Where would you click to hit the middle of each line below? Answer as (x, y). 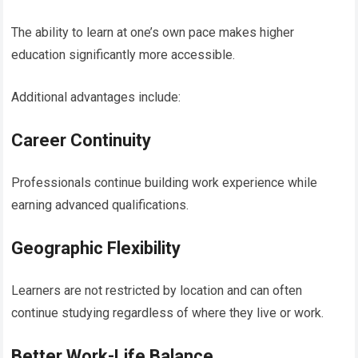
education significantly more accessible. (123, 54)
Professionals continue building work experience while (165, 182)
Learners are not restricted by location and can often (157, 290)
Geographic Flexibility (96, 248)
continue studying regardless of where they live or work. (168, 312)
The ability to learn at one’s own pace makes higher (153, 32)
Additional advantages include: (96, 97)
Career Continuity (82, 140)
